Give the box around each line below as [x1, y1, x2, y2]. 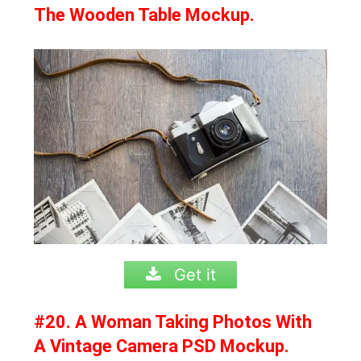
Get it [169, 265, 216, 285]
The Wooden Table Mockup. [34, 5, 255, 26]
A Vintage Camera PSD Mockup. [34, 336, 294, 357]
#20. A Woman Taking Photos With [34, 312, 313, 333]
